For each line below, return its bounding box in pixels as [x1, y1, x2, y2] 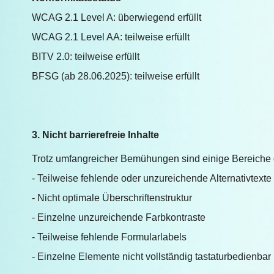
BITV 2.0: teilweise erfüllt [32, 51, 139, 62]
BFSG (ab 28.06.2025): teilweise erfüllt [32, 71, 199, 81]
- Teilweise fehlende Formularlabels [32, 232, 189, 242]
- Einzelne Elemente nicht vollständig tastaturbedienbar [32, 251, 271, 262]
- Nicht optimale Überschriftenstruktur [32, 193, 194, 203]
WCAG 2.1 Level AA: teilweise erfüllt [32, 32, 190, 42]
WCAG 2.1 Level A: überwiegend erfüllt [32, 12, 201, 23]
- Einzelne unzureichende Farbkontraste [32, 212, 208, 223]
